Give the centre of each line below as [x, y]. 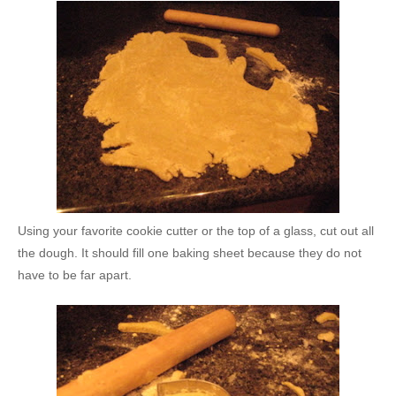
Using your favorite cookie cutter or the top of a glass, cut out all [196, 230]
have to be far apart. [75, 274]
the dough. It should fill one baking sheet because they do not [190, 252]
